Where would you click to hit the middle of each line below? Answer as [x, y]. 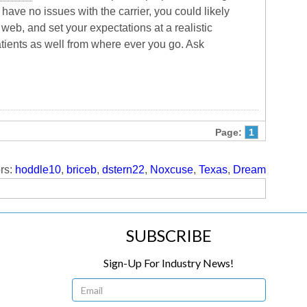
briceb [82, 170]
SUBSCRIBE [169, 235]
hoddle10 [38, 170]
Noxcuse [172, 170]
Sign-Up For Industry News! [169, 263]
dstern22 [123, 170]
